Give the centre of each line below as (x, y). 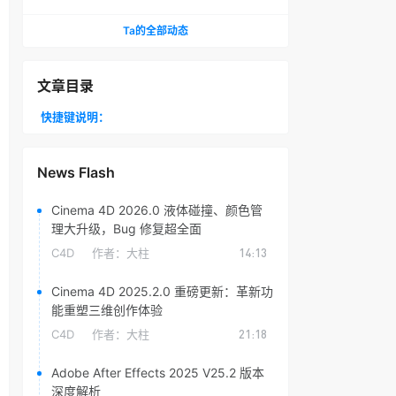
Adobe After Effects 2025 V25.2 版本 (158, 373)
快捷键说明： (75, 117)
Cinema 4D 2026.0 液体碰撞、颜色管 (157, 210)
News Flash (76, 172)
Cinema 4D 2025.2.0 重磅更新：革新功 (162, 291)
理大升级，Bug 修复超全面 (126, 228)
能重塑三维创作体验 (107, 310)
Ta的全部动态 (156, 30)
